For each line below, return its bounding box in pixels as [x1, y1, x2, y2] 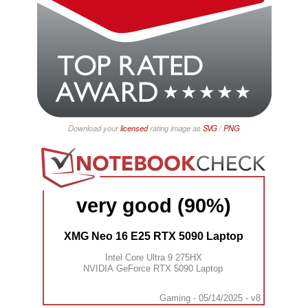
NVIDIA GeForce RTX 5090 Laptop [82, 263, 223, 274]
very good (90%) [76, 195, 232, 217]
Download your [68, 122, 120, 134]
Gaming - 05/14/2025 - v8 [159, 292, 261, 303]
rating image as [148, 122, 203, 134]
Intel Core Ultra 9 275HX [105, 252, 203, 263]
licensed [120, 122, 148, 134]
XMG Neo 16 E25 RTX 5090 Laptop [64, 230, 244, 243]
